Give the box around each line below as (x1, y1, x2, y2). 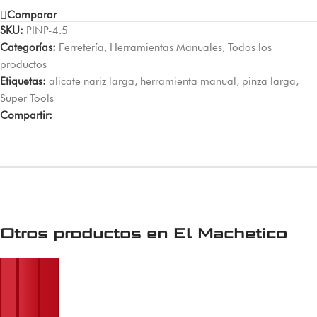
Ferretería (59, 40, 104, 54)
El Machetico (173, 224, 287, 243)
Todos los (228, 40, 272, 54)
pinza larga (242, 74, 296, 88)
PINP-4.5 (26, 23, 68, 37)
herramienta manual (140, 74, 236, 88)
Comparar (7, 8, 57, 21)
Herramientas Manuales (110, 40, 222, 54)
